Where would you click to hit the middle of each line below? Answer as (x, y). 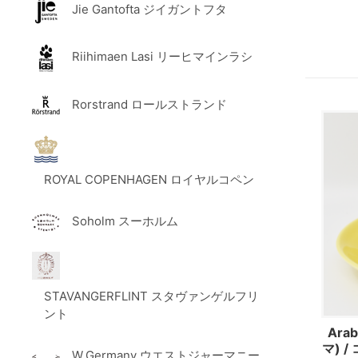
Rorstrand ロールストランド (149, 104)
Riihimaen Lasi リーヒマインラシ (162, 57)
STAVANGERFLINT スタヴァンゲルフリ (151, 296)
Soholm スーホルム (125, 221)
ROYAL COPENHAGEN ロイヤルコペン (149, 180)
